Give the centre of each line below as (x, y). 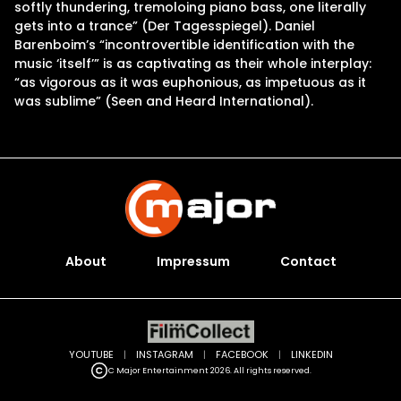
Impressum (193, 261)
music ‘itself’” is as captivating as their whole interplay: (193, 64)
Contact (308, 261)
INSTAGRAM (164, 354)
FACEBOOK (242, 354)
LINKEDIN (311, 354)
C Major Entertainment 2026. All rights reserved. (209, 370)
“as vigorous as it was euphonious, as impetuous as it (190, 82)
